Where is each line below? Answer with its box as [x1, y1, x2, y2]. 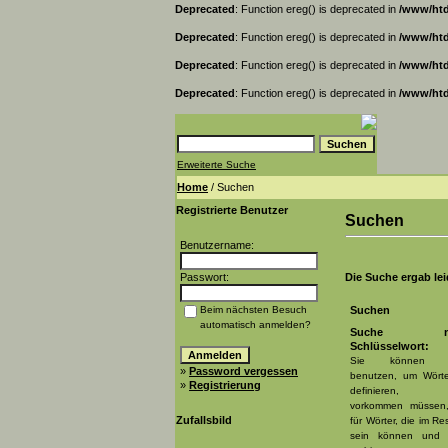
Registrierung [189, 379, 261, 391]
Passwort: [180, 271, 229, 283]
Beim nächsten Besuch [200, 304, 307, 315]
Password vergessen [189, 365, 298, 377]
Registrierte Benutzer [176, 204, 288, 216]
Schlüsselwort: [350, 340, 429, 352]
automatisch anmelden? [200, 319, 311, 330]
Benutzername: [180, 239, 254, 251]
